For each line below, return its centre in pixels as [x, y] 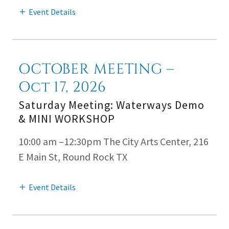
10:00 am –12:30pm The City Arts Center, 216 [113, 141]
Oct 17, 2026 [62, 87]
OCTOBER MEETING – [96, 69]
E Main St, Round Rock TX [73, 156]
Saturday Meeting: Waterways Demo [111, 105]
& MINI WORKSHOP [67, 118]
